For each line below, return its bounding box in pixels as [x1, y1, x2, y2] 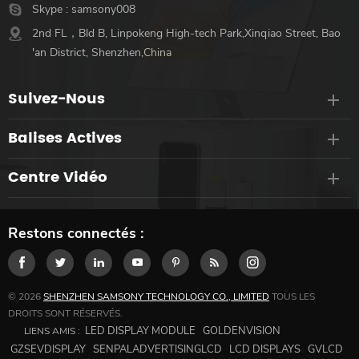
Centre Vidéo [8, 165, 107, 189]
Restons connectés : [8, 223, 143, 243]
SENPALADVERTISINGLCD [93, 341, 222, 357]
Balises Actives [8, 126, 122, 150]
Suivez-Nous [8, 87, 105, 111]
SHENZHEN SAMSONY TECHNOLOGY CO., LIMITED [43, 289, 269, 303]
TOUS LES [269, 289, 315, 303]
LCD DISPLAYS [229, 341, 301, 357]
